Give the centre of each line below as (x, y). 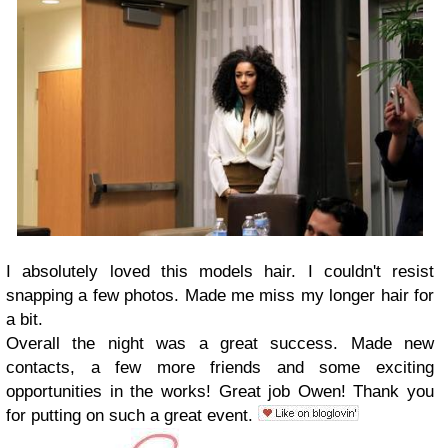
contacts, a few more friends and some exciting (220, 367)
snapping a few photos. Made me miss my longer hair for (220, 295)
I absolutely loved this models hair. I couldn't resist (220, 271)
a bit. (24, 319)
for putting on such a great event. (132, 415)
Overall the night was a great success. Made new (220, 343)
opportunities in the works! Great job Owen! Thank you (220, 391)
